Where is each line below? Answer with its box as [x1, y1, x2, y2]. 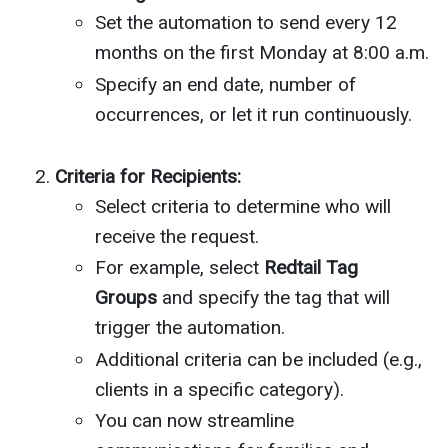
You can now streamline [95, 409, 294, 433]
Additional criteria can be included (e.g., [95, 347, 422, 371]
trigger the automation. [95, 316, 285, 340]
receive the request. [95, 224, 259, 248]
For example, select [95, 256, 264, 280]
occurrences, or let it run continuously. [95, 102, 412, 126]
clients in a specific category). [95, 377, 344, 401]
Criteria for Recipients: [55, 164, 241, 188]
